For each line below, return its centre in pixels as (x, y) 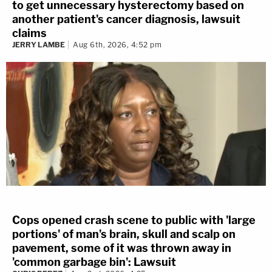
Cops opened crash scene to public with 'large (134, 220)
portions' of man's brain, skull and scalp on (124, 234)
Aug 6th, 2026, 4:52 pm (117, 44)
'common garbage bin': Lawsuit (94, 262)
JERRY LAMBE (39, 44)
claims (29, 33)
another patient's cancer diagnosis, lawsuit (126, 19)
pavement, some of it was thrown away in (122, 248)
